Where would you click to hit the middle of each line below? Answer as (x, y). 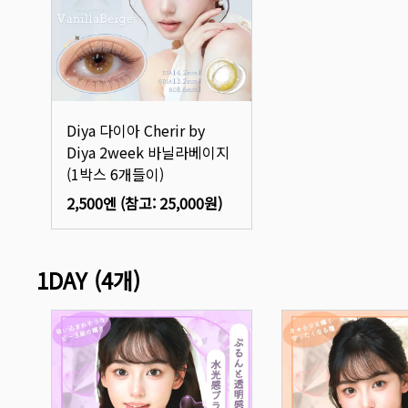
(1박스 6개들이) (115, 174)
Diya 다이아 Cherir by (136, 131)
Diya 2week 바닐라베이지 (148, 153)
